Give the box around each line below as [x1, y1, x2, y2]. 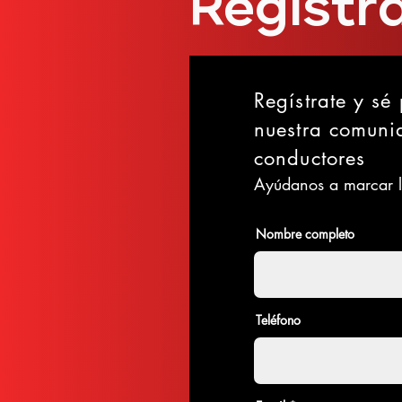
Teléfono [256, 311, 301, 328]
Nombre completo [256, 225, 354, 242]
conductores [254, 145, 366, 170]
